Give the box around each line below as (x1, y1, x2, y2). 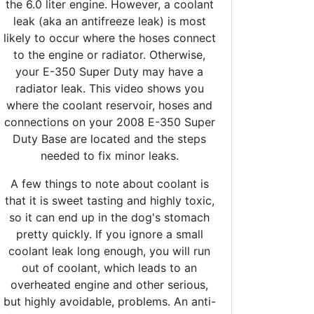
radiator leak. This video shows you (15, 81, 204, 95)
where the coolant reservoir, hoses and (6, 97, 212, 112)
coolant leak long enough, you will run (8, 243, 210, 258)
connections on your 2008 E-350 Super (4, 114, 215, 129)
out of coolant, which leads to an (22, 260, 197, 275)
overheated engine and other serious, (11, 277, 208, 292)
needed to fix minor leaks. (40, 148, 179, 163)
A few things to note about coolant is (10, 176, 209, 191)
